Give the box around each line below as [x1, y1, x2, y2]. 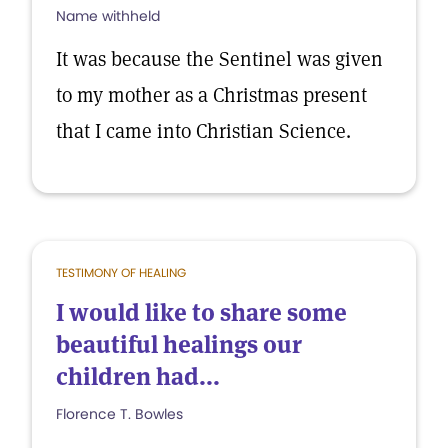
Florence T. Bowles [56, 404, 183, 424]
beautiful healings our [56, 329, 302, 360]
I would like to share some [56, 297, 347, 328]
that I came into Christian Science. [56, 118, 351, 144]
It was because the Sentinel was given [56, 46, 383, 72]
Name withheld [56, 6, 160, 26]
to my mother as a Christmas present [56, 82, 367, 108]
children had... [56, 361, 220, 392]
